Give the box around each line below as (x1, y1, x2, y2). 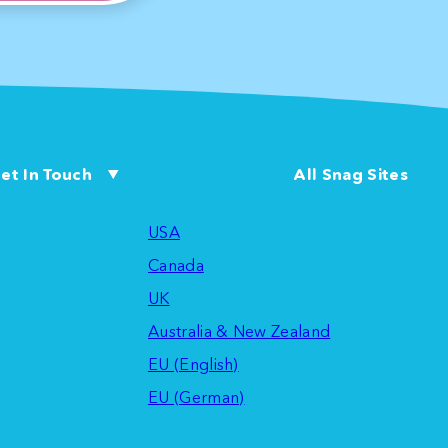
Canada (147, 254, 204, 275)
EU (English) (147, 353, 239, 374)
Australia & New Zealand (147, 320, 331, 341)
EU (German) (147, 386, 245, 407)
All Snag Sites (293, 164, 408, 185)
